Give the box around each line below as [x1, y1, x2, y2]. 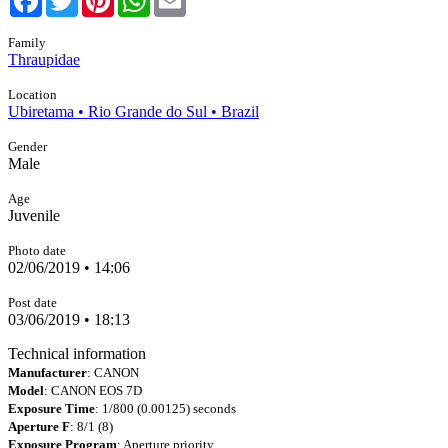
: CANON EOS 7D [44, 383, 142, 398]
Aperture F [8, 419, 70, 434]
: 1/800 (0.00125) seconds [95, 401, 236, 416]
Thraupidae [8, 51, 80, 68]
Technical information [8, 345, 146, 362]
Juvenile [8, 207, 60, 224]
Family [8, 35, 46, 50]
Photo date [8, 243, 66, 258]
